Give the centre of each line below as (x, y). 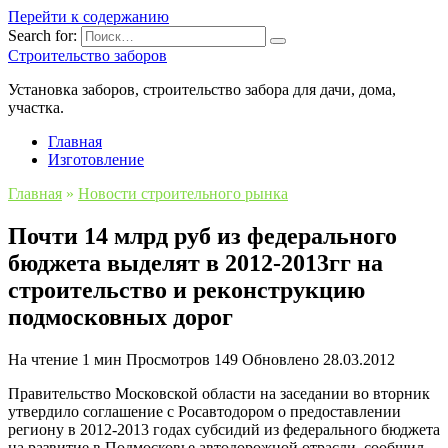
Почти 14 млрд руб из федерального (202, 235)
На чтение (43, 359)
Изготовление (96, 159)
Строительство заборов (87, 55)
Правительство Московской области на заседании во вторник (219, 393)
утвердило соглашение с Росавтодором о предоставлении (204, 411)
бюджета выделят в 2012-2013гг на (195, 262)
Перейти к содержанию (88, 16)
